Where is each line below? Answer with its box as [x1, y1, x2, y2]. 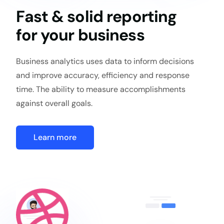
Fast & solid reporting [16, 6, 177, 27]
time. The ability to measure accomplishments [16, 84, 186, 95]
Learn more [33, 132, 77, 143]
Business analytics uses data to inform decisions [16, 56, 194, 67]
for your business [16, 24, 144, 46]
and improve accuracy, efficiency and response [16, 70, 190, 81]
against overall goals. [16, 98, 93, 109]
